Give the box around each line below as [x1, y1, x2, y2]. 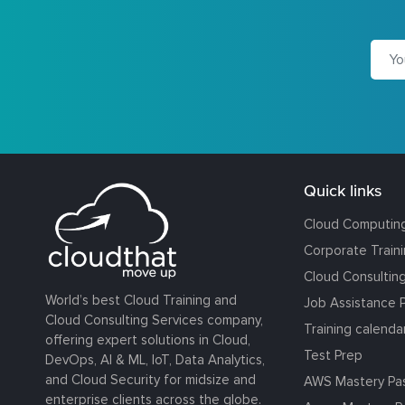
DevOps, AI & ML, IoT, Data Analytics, [45, 351, 265, 368]
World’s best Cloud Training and [45, 291, 237, 308]
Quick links [304, 180, 382, 200]
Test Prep [304, 346, 363, 363]
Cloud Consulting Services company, [45, 311, 263, 328]
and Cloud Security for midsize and [45, 371, 256, 388]
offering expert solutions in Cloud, [45, 331, 250, 348]
